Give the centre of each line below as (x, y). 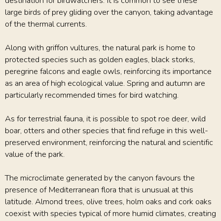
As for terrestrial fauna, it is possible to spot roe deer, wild (105, 118)
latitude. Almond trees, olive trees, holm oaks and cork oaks (108, 201)
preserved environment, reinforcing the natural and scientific (109, 142)
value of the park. (35, 154)
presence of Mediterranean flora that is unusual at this (99, 189)
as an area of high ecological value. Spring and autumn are (105, 83)
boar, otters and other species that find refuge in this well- (107, 130)
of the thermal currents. (46, 24)
